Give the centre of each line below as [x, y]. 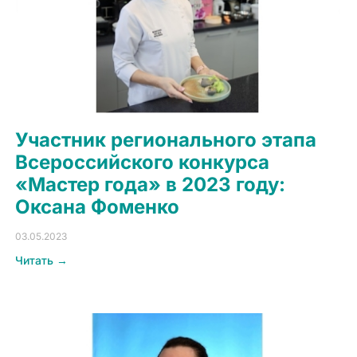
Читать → [42, 261]
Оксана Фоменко [98, 207]
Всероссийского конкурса [143, 163]
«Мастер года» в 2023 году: [151, 185]
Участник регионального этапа [166, 140]
